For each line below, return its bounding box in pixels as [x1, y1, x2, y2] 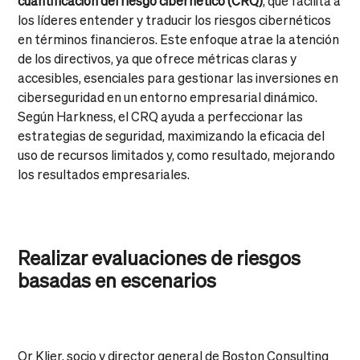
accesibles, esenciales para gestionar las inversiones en [18, 68, 339, 86]
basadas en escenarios [18, 267, 217, 292]
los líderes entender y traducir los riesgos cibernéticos [18, 10, 332, 28]
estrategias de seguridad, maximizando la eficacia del [18, 126, 325, 144]
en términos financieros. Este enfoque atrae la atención [18, 30, 340, 47]
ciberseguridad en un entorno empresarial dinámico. [18, 88, 318, 105]
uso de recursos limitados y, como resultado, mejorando [18, 145, 336, 163]
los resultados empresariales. [18, 165, 190, 182]
